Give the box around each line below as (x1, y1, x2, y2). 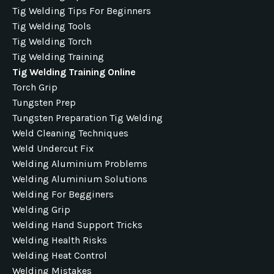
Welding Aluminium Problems (12, 158, 147, 169)
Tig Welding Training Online (12, 66, 136, 78)
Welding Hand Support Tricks (12, 219, 143, 231)
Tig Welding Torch (12, 35, 92, 47)
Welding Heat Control (12, 250, 107, 261)
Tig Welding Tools (12, 20, 91, 32)
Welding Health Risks (12, 234, 107, 246)
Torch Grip (12, 81, 57, 93)
